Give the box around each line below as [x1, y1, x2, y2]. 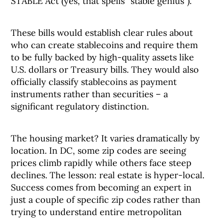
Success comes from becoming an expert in [11, 182, 192, 193]
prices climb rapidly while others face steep [11, 157, 192, 168]
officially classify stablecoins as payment [11, 76, 177, 87]
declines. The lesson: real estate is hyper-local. [11, 169, 205, 181]
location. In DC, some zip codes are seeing [11, 145, 187, 156]
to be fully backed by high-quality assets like [11, 52, 194, 63]
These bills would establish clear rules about [11, 27, 193, 38]
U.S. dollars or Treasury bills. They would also [11, 64, 199, 75]
